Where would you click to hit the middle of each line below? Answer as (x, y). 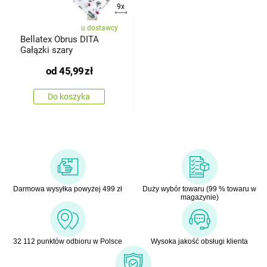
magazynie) (199, 198)
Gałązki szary (46, 50)
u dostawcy (99, 28)
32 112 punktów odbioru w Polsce (68, 242)
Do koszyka (69, 97)
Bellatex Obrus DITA (59, 40)
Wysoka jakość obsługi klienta (199, 242)
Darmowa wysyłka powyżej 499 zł (68, 189)
